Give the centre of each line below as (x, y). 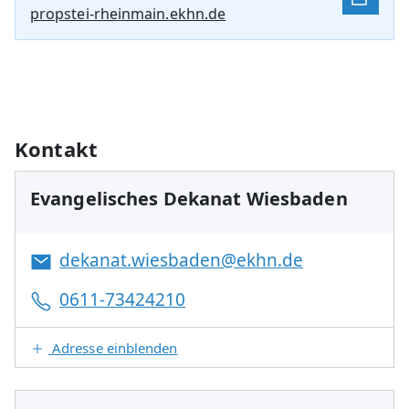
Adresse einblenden (113, 347)
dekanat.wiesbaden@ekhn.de (181, 260)
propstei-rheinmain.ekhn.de (128, 13)
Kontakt (57, 148)
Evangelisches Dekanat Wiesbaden (189, 198)
